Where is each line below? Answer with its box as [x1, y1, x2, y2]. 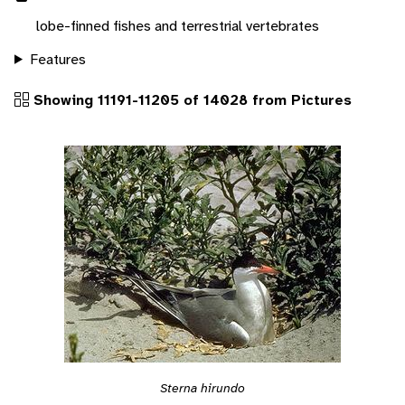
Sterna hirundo [160, 379, 245, 396]
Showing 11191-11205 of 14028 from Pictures [29, 89, 352, 109]
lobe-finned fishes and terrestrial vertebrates [36, 15, 319, 35]
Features [29, 49, 86, 69]
